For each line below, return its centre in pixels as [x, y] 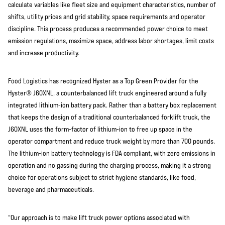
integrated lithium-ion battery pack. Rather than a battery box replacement [112, 105]
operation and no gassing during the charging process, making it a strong [109, 165]
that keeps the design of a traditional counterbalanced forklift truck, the [109, 117]
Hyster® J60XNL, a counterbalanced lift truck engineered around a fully [107, 93]
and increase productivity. [44, 53]
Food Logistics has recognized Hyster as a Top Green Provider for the [103, 81]
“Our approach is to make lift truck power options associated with [99, 217]
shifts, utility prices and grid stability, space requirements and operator [107, 17]
